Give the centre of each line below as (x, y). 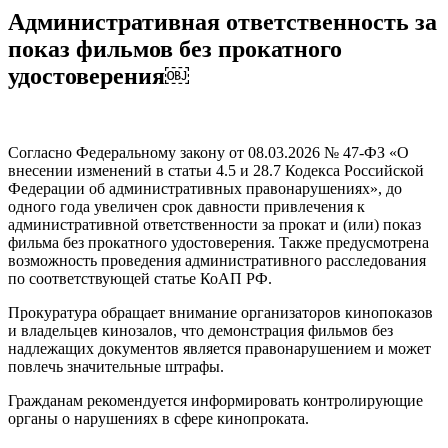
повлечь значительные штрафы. (116, 366)
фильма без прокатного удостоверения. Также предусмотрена (218, 242)
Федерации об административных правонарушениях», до (205, 188)
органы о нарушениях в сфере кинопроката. (158, 418)
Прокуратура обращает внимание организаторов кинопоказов (220, 312)
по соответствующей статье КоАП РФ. (140, 278)
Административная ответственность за (222, 21)
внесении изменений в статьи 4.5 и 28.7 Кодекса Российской (216, 170)
